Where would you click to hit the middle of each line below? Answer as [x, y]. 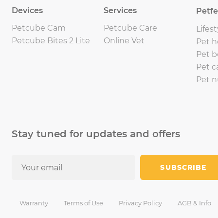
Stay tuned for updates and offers [96, 134]
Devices [27, 10]
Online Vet [124, 41]
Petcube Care [131, 28]
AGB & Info [194, 203]
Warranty [34, 203]
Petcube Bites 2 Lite [51, 41]
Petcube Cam [39, 28]
